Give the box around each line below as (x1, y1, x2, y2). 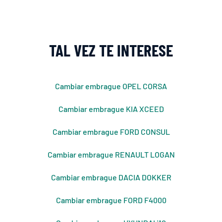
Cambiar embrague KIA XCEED (58, 104, 164, 114)
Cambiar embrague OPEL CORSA (55, 81, 167, 91)
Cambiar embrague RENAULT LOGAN (47, 150, 175, 160)
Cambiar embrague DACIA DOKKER (51, 172, 171, 182)
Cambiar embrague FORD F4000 (55, 195, 166, 205)
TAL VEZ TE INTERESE (49, 40, 173, 60)
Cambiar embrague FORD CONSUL (52, 127, 170, 137)
